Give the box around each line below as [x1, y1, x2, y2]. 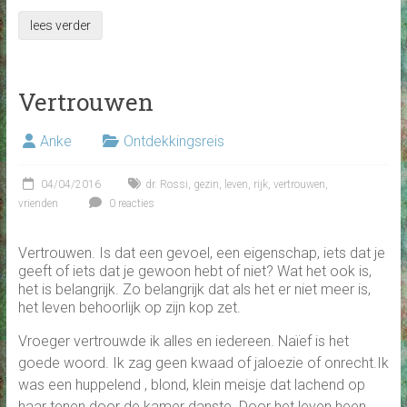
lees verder [29, 18, 91, 34]
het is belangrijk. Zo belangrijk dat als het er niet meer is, [17, 281, 371, 299]
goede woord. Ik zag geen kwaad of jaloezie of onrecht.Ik [17, 354, 389, 372]
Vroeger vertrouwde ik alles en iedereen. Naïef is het [17, 333, 349, 351]
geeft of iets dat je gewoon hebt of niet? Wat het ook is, [17, 263, 372, 281]
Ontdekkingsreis [123, 133, 224, 151]
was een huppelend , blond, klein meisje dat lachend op [17, 376, 365, 394]
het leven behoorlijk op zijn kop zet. [17, 299, 241, 317]
